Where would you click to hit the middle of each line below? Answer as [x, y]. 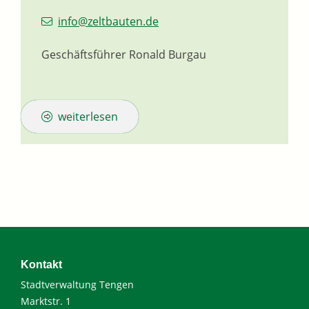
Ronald [147, 55]
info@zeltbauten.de [108, 22]
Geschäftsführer [84, 55]
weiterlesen [88, 117]
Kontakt [41, 265]
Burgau [187, 55]
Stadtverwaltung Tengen [77, 285]
